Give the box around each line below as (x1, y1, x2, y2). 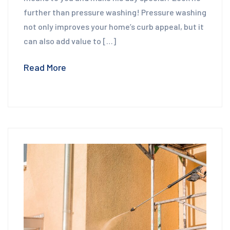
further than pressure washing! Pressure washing (24, 7, 206, 17)
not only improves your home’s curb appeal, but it (24, 22, 204, 32)
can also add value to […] (24, 36, 116, 46)
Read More (24, 62, 66, 73)
